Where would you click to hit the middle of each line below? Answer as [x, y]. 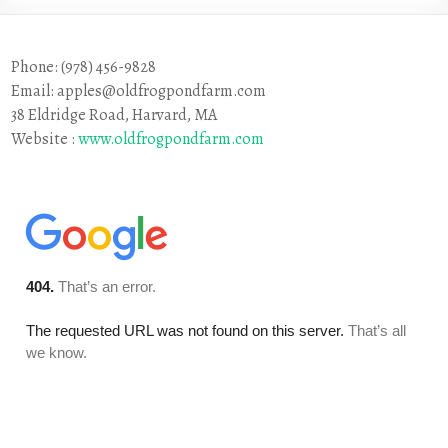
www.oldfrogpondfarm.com [171, 138]
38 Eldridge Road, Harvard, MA [114, 114]
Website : [45, 138]
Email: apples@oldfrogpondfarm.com [139, 90]
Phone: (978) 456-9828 [84, 66]
